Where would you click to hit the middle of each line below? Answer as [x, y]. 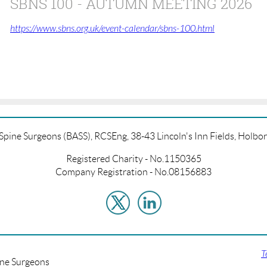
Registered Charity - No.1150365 [133, 159]
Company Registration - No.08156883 [133, 172]
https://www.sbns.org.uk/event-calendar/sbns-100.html [112, 28]
